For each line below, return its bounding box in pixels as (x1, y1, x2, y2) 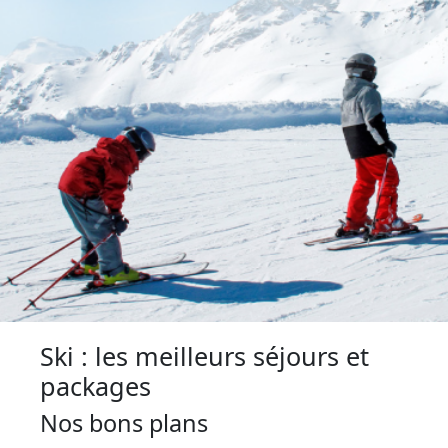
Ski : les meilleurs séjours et (40, 339, 369, 374)
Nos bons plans (40, 407, 208, 440)
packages (40, 369, 151, 404)
